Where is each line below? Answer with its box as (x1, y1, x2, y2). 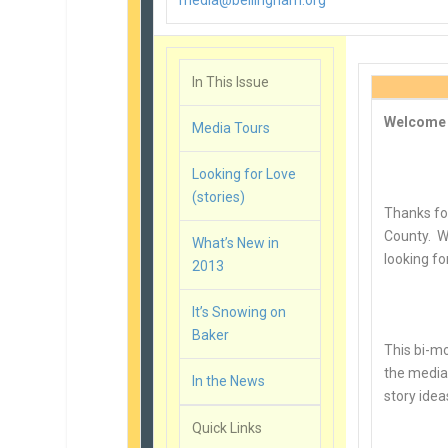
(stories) (192, 189, 246, 205)
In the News (192, 373, 266, 389)
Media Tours (192, 120, 271, 136)
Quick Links (192, 420, 263, 436)
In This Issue (192, 74, 270, 90)
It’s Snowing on (192, 304, 287, 320)
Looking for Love (192, 166, 297, 182)
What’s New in (192, 235, 280, 251)
